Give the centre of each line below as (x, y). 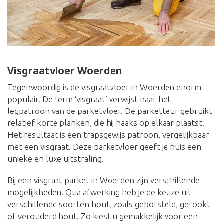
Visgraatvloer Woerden (65, 70)
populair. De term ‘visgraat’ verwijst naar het (89, 99)
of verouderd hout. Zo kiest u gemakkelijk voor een (103, 216)
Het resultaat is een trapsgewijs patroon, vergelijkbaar (108, 134)
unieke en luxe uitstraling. (55, 158)
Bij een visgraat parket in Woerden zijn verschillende (104, 180)
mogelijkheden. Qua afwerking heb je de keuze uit (99, 192)
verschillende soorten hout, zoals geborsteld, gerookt (109, 204)
